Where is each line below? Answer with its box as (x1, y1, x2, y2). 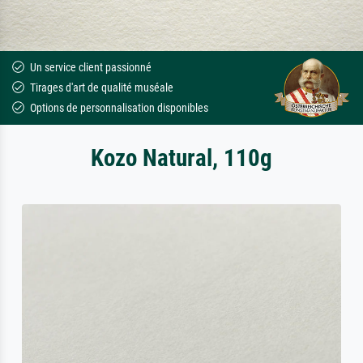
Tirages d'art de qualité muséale (28, 80, 173, 95)
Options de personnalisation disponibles (28, 100, 208, 115)
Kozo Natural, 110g (91, 143, 272, 172)
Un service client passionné (28, 60, 152, 75)
